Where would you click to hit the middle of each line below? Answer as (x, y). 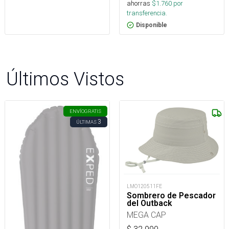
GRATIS (93, 111)
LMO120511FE (144, 186)
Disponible (152, 25)
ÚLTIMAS (86, 122)
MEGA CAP (146, 214)
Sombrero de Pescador (171, 195)
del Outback (150, 203)
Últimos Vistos (65, 79)
